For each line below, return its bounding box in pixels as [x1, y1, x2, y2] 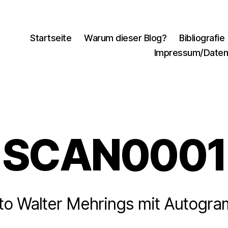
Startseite [30, 32, 72, 43]
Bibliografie [179, 32, 225, 43]
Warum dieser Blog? [84, 32, 167, 43]
